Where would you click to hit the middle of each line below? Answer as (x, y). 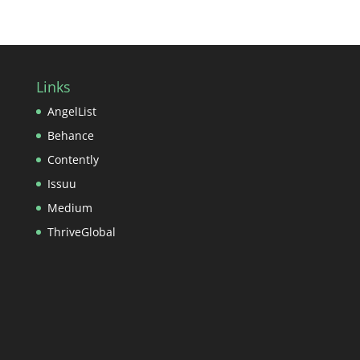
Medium (70, 208)
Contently (73, 160)
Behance (70, 135)
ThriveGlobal (81, 232)
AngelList (72, 111)
